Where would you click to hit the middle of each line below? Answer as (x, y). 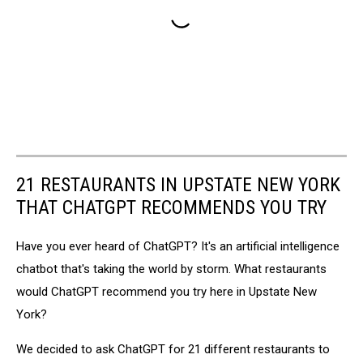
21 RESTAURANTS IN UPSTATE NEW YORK (178, 184)
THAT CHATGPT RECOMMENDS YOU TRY (171, 207)
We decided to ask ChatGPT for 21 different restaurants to (173, 349)
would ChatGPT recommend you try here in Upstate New (167, 291)
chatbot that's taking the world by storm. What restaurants (171, 269)
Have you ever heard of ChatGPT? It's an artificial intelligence (178, 246)
